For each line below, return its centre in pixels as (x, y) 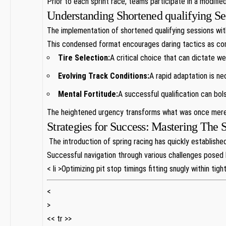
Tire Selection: (84, 58)
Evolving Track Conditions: (104, 76)
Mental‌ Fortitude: (88, 94)
